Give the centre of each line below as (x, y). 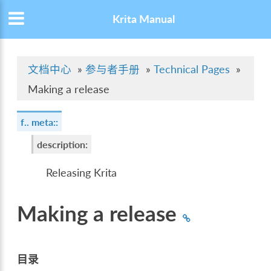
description (61, 145)
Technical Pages (192, 70)
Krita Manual (143, 19)
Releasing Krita (82, 172)
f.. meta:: (40, 122)
